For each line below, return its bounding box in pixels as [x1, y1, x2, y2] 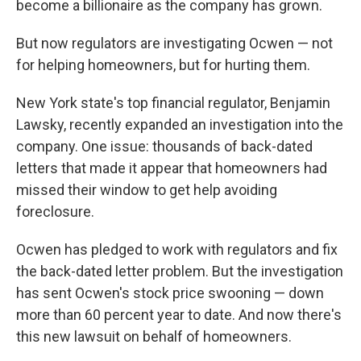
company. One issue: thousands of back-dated [16, 138, 313, 155]
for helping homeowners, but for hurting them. [16, 56, 310, 73]
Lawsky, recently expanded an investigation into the [16, 116, 343, 133]
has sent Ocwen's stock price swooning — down [16, 284, 324, 301]
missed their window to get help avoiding [16, 181, 277, 198]
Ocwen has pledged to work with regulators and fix [16, 241, 338, 258]
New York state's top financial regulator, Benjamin [16, 94, 330, 111]
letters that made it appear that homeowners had [16, 160, 327, 176]
